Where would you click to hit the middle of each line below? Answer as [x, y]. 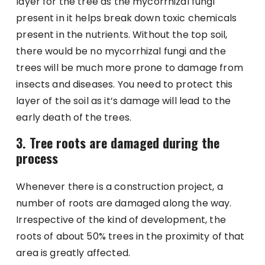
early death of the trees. [74, 117]
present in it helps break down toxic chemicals [127, 18]
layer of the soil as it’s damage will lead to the [124, 101]
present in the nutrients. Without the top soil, [122, 34]
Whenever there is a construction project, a [119, 186]
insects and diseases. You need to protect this [125, 84]
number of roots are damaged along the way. [124, 203]
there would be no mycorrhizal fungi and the [121, 51]
